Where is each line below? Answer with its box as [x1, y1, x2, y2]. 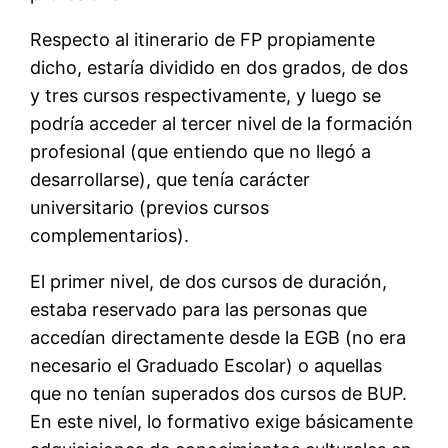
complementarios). [30, 225, 190, 247]
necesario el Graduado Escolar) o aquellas [30, 355, 383, 377]
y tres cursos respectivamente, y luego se [30, 85, 382, 107]
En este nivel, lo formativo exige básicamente [30, 411, 414, 433]
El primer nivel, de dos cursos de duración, [30, 271, 388, 293]
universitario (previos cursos [30, 197, 270, 219]
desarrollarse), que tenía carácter [30, 169, 311, 191]
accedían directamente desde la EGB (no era [30, 327, 407, 349]
